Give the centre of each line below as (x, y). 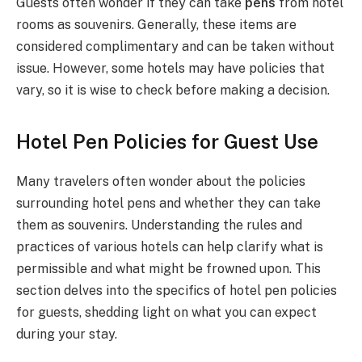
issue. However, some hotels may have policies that (170, 68)
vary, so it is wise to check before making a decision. (173, 90)
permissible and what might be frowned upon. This (168, 269)
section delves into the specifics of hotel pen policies (177, 291)
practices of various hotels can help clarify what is (170, 247)
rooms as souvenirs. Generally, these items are (156, 25)
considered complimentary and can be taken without (175, 46)
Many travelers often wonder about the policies (161, 182)
